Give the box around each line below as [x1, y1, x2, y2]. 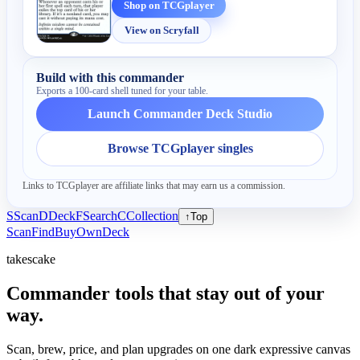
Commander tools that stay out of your [6, 283, 325, 305]
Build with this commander [36, 71, 185, 85]
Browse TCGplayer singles [107, 141, 253, 156]
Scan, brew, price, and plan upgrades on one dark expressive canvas [6, 342, 350, 357]
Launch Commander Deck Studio [88, 107, 272, 121]
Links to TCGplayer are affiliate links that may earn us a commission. [22, 180, 286, 192]
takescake [6, 252, 55, 267]
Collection [126, 209, 178, 223]
